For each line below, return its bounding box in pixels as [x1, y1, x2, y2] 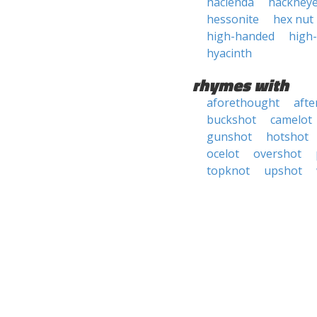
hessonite [207, 11, 259, 27]
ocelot [207, 146, 239, 161]
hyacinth [207, 45, 252, 61]
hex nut [273, 11, 313, 27]
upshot [264, 163, 302, 178]
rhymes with [192, 72, 289, 98]
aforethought [207, 95, 279, 110]
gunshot [207, 129, 252, 144]
